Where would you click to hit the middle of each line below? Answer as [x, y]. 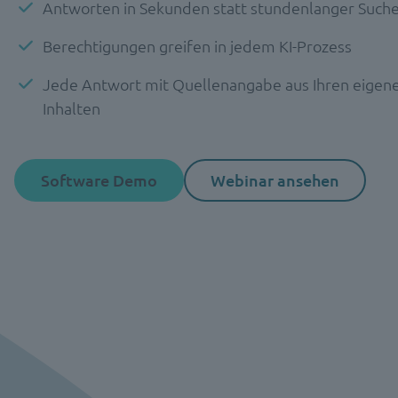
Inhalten [72, 108]
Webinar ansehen [275, 180]
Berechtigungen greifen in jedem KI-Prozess [197, 46]
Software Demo [99, 180]
